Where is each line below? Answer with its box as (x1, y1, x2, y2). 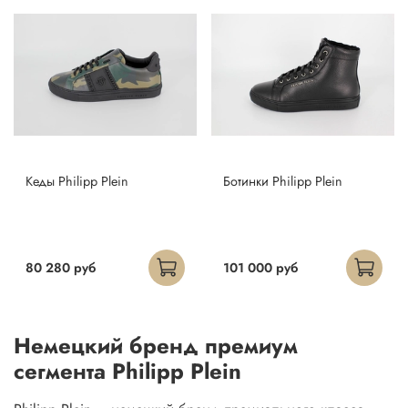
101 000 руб (222, 259, 298, 278)
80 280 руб (25, 259, 96, 278)
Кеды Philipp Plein (25, 172, 128, 191)
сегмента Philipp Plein (14, 355, 241, 388)
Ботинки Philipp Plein (222, 172, 342, 191)
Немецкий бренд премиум (14, 330, 298, 362)
